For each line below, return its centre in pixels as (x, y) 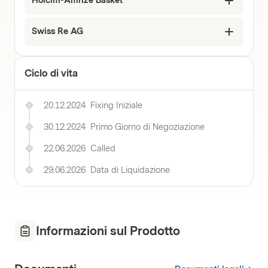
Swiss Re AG (57, 31)
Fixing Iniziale (116, 106)
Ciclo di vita (51, 73)
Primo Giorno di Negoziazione (147, 127)
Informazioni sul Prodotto (108, 231)
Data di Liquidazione (130, 170)
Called (103, 149)
